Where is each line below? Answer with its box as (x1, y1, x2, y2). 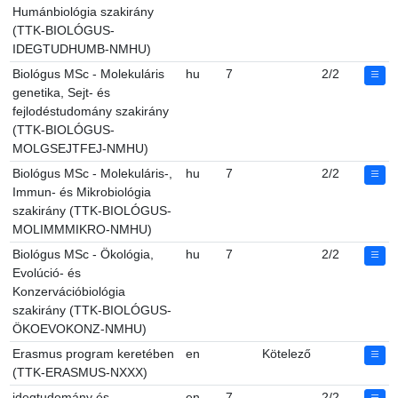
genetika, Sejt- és (12, 85, 110, 100)
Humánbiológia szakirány (12, 4, 154, 20)
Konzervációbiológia (12, 284, 125, 299)
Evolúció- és (12, 266, 81, 281)
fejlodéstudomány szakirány (12, 104, 169, 119)
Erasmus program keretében (12, 346, 174, 362)
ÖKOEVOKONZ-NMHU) (12, 322, 147, 337)
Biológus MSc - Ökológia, (12, 247, 154, 262)
